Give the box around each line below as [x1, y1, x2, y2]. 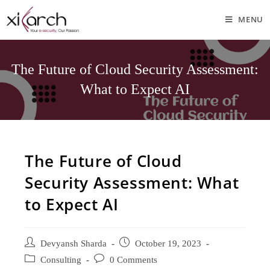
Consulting [40, 255, 82, 265]
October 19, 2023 [135, 239, 202, 248]
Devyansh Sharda [40, 239, 107, 248]
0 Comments [110, 255, 158, 265]
